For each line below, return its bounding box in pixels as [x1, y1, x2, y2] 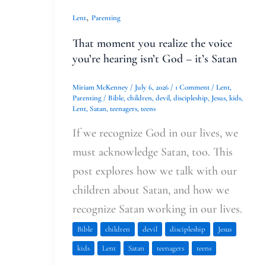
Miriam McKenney [72, 83, 130, 93]
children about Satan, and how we [72, 183, 229, 198]
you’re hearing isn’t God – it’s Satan [72, 52, 237, 66]
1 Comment [175, 83, 210, 93]
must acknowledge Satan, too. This [72, 145, 233, 160]
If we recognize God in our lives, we [72, 126, 238, 141]
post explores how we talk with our [72, 164, 237, 179]
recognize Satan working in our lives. [72, 202, 242, 217]
